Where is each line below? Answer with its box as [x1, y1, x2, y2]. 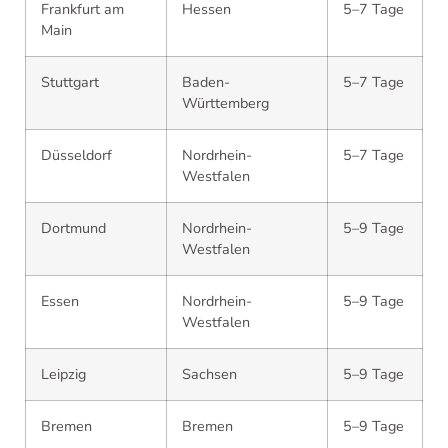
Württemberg [182, 93, 269, 113]
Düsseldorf [41, 145, 112, 165]
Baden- [182, 72, 230, 92]
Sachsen [182, 364, 237, 384]
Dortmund [41, 218, 106, 238]
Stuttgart [41, 72, 99, 92]
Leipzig [41, 364, 86, 384]
